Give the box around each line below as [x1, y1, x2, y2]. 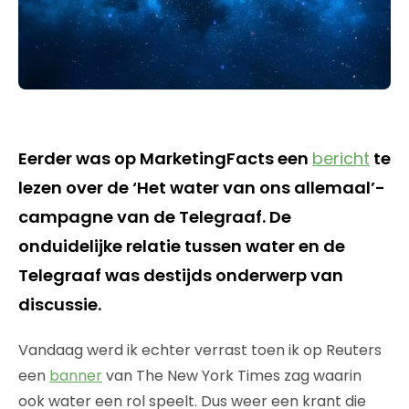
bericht [312, 146, 370, 170]
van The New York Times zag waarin [102, 364, 362, 386]
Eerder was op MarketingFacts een [18, 146, 312, 170]
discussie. [18, 292, 101, 316]
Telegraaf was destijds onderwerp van [18, 263, 343, 287]
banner [49, 364, 102, 386]
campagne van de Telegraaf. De [18, 204, 291, 228]
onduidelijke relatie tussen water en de [18, 234, 345, 257]
